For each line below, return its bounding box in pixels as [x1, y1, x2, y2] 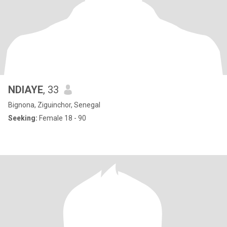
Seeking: [8, 114, 37, 122]
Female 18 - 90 [37, 114, 86, 122]
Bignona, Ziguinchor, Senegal [8, 101, 100, 109]
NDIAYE [8, 84, 43, 96]
